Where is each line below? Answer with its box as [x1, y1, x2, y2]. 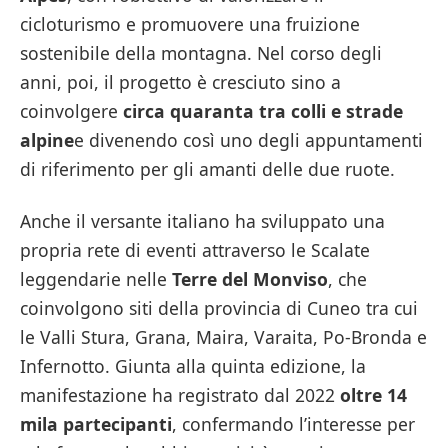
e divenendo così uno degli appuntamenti [74, 128, 423, 153]
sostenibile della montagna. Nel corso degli [20, 41, 382, 66]
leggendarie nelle [20, 266, 172, 291]
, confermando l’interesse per [172, 411, 415, 436]
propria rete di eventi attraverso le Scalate [20, 237, 370, 262]
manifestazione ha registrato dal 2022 [20, 382, 340, 407]
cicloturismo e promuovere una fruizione [20, 12, 360, 37]
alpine [20, 128, 74, 153]
